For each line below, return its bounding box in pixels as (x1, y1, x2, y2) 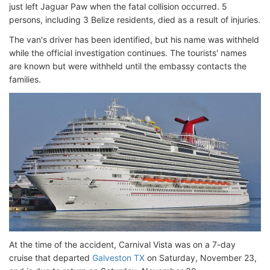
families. (9, 74, 41, 84)
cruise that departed (9, 252, 92, 263)
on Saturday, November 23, (145, 252, 257, 263)
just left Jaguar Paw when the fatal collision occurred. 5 (9, 1, 227, 11)
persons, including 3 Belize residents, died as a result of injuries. (9, 14, 260, 25)
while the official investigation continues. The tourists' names (9, 48, 246, 58)
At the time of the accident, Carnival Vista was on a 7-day (9, 239, 236, 250)
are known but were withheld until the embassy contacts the (9, 61, 246, 71)
